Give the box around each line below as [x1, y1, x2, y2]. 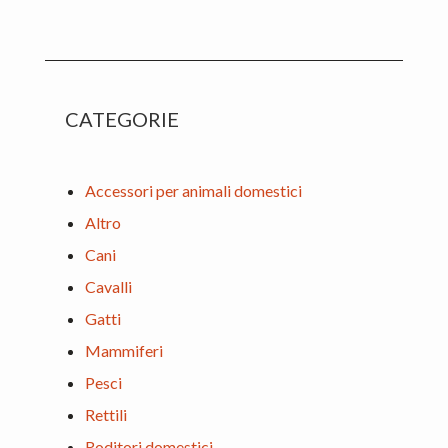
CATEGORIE [65, 107, 179, 132]
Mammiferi [85, 341, 163, 361]
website [44, 4, 99, 24]
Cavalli [85, 277, 132, 297]
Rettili [85, 405, 127, 425]
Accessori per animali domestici [85, 181, 302, 201]
